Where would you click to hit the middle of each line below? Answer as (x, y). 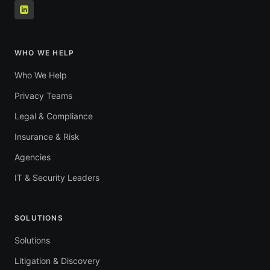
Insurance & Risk (47, 137)
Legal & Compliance (54, 116)
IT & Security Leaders (57, 178)
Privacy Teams (43, 96)
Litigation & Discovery (57, 261)
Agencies (33, 157)
